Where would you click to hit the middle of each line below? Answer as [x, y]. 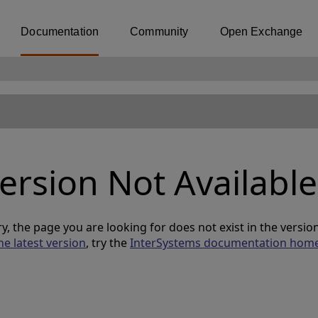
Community [159, 32]
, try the [108, 243]
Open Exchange [261, 32]
